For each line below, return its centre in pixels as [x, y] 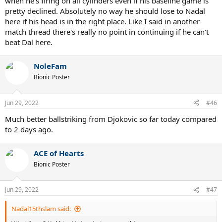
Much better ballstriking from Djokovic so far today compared [111, 119]
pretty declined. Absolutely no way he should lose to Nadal [105, 11]
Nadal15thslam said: [41, 209]
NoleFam [50, 66]
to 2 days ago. [29, 129]
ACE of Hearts [59, 153]
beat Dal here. [29, 42]
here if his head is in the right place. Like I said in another [102, 22]
